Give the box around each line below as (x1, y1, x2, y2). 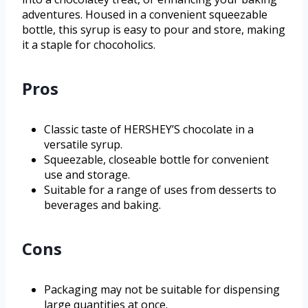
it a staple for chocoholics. (22, 36, 155, 52)
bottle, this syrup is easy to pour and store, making (22, 21, 285, 37)
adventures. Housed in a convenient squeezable (22, 6, 267, 22)
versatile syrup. (44, 136, 122, 152)
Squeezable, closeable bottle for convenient (44, 151, 269, 167)
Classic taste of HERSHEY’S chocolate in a (44, 121, 254, 137)
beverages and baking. (44, 197, 161, 212)
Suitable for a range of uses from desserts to (44, 181, 276, 197)
